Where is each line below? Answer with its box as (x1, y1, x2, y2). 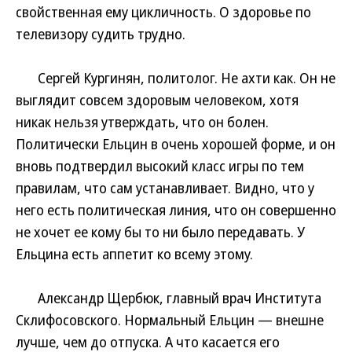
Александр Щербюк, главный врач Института (16, 288, 321, 307)
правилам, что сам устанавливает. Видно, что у (16, 178, 314, 197)
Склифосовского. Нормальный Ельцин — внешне (16, 310, 324, 329)
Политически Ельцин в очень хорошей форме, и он (16, 134, 335, 153)
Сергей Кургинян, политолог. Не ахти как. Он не (16, 68, 335, 87)
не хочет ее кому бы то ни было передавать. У (16, 222, 305, 241)
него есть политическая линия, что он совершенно (16, 200, 336, 219)
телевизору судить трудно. (16, 24, 185, 43)
